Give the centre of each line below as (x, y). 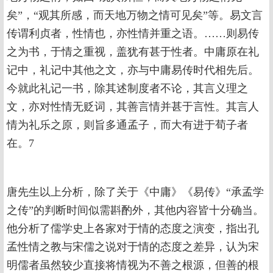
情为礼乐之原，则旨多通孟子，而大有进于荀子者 (127, 125)
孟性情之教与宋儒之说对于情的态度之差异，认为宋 (133, 247)
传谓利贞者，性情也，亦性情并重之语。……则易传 (133, 34)
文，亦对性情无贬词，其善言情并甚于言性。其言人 (133, 107)
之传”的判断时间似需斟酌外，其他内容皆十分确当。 (135, 210)
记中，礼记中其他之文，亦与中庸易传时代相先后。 (133, 70)
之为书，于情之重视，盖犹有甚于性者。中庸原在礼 (133, 52)
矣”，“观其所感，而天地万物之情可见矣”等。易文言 (135, 15)
